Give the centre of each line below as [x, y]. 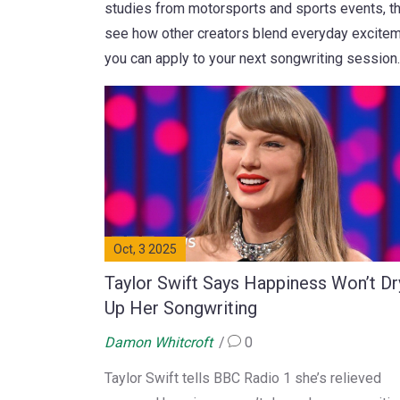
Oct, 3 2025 [145, 249]
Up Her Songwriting [181, 308]
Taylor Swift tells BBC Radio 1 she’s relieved [243, 378]
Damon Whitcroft [158, 342]
